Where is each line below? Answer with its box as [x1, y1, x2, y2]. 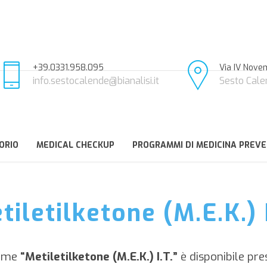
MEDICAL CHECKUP [36, 139, 114, 151]
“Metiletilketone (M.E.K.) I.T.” [17, 249, 178, 264]
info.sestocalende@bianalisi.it [33, 74, 159, 87]
